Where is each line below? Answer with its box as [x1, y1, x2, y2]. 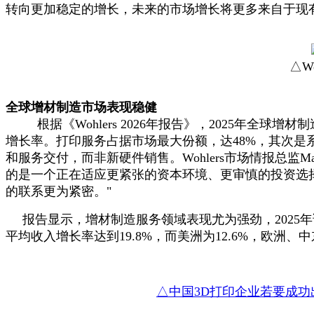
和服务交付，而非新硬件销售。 [6, 151, 182, 165]
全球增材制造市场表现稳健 [6, 100, 157, 115]
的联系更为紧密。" [6, 184, 111, 199]
